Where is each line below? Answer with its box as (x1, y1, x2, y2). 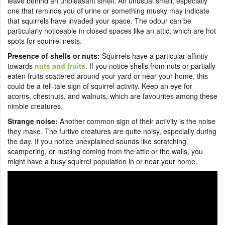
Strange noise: (8, 116, 58, 126)
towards (8, 60, 35, 71)
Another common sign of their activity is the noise (58, 116, 215, 126)
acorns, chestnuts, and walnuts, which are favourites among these (8, 90, 217, 101)
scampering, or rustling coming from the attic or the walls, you (8, 146, 203, 156)
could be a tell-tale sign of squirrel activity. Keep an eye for (8, 80, 192, 91)
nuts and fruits (35, 60, 85, 71)
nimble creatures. (8, 100, 65, 111)
